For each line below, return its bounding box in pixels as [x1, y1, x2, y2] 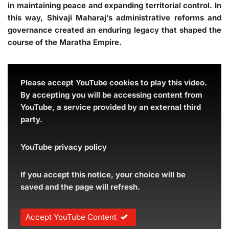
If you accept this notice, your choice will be [20, 170, 186, 179]
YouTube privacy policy [20, 142, 107, 152]
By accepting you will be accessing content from [20, 90, 202, 100]
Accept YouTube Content [26, 212, 117, 222]
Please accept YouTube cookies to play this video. [20, 78, 207, 87]
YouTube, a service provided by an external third [20, 102, 201, 112]
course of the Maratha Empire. [8, 37, 122, 47]
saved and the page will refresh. [20, 182, 140, 192]
